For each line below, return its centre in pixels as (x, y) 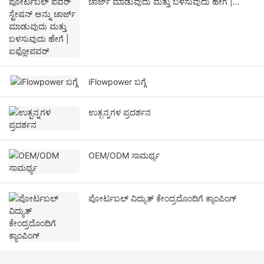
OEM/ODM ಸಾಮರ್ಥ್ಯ (124, 156)
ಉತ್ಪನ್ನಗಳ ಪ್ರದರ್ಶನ (120, 113)
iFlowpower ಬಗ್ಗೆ (117, 82)
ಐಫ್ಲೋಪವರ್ (108, 14)
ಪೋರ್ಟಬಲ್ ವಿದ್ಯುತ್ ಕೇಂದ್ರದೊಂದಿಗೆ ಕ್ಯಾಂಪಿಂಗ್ (162, 199)
